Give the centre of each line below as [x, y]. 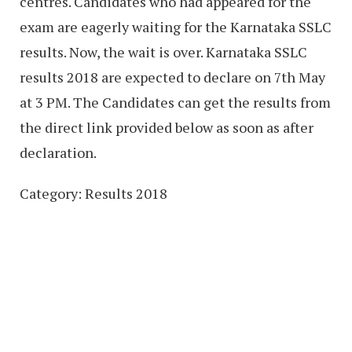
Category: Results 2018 [93, 193]
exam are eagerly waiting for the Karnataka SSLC [176, 27]
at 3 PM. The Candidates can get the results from [175, 102]
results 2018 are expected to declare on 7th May [172, 77]
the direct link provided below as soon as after [167, 127]
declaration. [58, 152]
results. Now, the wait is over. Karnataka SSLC [163, 52]
